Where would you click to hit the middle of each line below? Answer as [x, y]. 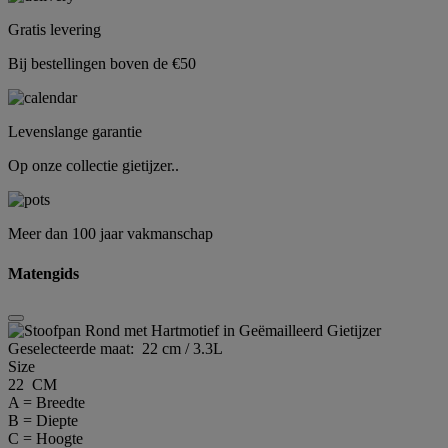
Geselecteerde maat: [75, 348]
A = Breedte [46, 402]
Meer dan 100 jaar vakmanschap [110, 234]
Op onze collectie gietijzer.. [93, 166]
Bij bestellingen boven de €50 [102, 64]
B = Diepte [43, 420]
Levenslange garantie [75, 132]
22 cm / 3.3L [182, 348]
